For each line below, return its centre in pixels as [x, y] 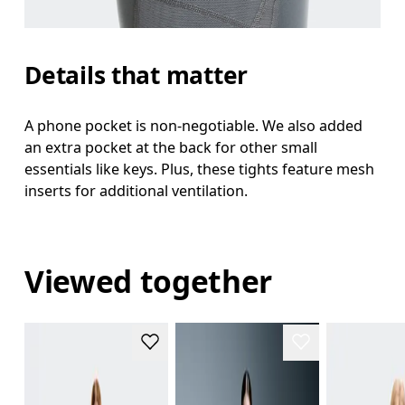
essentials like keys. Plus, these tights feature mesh [200, 169]
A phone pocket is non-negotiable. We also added [194, 125]
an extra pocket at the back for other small [171, 147]
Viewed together [149, 282]
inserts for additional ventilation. [137, 190]
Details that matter [137, 75]
